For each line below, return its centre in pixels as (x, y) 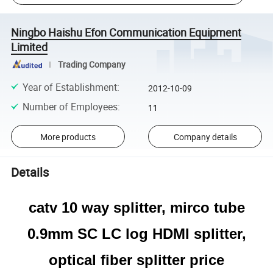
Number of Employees (70, 106)
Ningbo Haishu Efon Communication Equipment (126, 32)
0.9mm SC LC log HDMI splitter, (136, 233)
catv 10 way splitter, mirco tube (136, 207)
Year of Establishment (69, 87)
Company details (205, 136)
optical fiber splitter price (136, 260)
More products (68, 136)
